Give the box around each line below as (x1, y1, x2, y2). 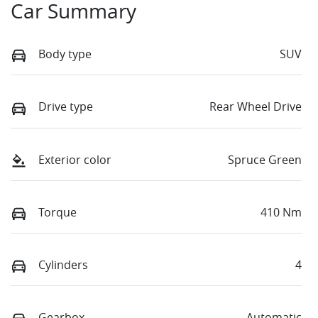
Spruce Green (228, 151, 302, 168)
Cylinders (38, 257, 88, 273)
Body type (38, 46, 92, 62)
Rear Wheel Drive (209, 99, 302, 115)
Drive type (38, 99, 93, 115)
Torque (38, 204, 77, 220)
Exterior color (38, 151, 111, 168)
